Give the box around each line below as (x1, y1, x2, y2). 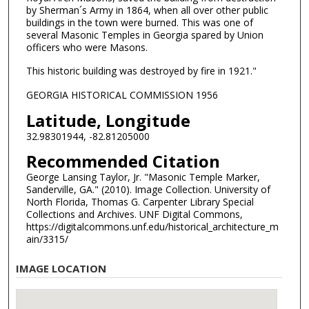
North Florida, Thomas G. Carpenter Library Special (26, 195, 254, 209)
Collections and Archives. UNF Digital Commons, (26, 208, 243, 221)
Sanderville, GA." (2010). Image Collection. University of (26, 183, 270, 197)
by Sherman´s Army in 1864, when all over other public (26, 3, 268, 17)
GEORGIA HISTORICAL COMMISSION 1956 (26, 88, 218, 102)
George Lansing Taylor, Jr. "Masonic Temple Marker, (26, 170, 260, 184)
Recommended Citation (26, 150, 220, 173)
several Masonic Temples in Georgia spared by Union (26, 28, 263, 41)
